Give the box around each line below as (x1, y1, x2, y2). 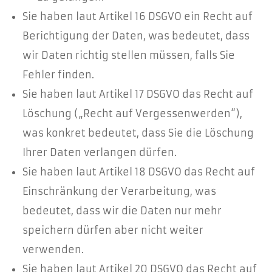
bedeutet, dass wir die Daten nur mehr (22, 205, 222, 217)
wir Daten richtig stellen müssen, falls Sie (22, 49, 235, 61)
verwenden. (22, 243, 84, 256)
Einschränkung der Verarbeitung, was (22, 185, 216, 197)
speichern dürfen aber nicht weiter (22, 224, 203, 236)
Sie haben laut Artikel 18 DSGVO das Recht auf (22, 166, 255, 178)
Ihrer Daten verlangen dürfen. (22, 146, 177, 158)
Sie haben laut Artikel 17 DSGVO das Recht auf (22, 88, 253, 100)
